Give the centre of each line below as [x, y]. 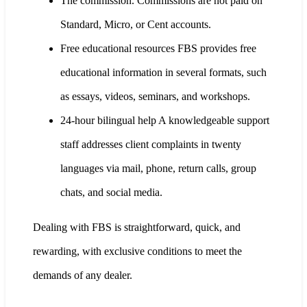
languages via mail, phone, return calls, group [158, 169]
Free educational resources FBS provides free [158, 49]
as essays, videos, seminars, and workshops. [155, 97]
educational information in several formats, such [163, 73]
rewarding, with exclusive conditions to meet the [137, 251]
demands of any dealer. [83, 275]
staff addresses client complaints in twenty [151, 145]
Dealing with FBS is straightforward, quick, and [137, 228]
